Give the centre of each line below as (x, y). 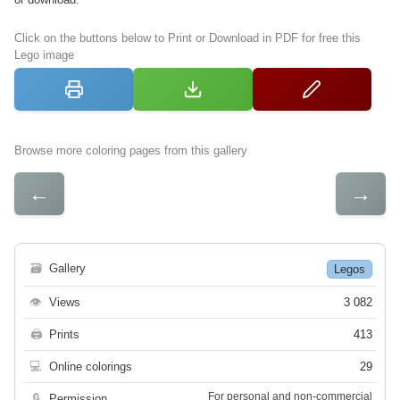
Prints (64, 335)
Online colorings (91, 367)
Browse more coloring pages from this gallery (131, 151)
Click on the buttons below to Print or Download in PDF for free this (187, 38)
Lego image (44, 55)
